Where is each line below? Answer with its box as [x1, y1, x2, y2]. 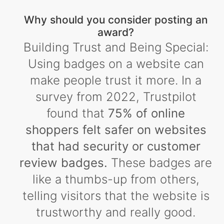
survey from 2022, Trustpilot [35, 89, 196, 104]
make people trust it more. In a [30, 73, 201, 88]
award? [97, 26, 134, 39]
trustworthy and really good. [36, 205, 195, 220]
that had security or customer [31, 139, 200, 154]
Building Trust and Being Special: [23, 40, 208, 55]
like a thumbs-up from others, [32, 172, 199, 187]
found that [46, 106, 108, 121]
